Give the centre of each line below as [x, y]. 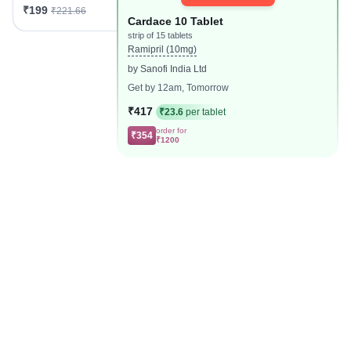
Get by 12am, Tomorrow [179, 88]
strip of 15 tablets [161, 35]
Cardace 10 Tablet [176, 21]
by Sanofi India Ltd [168, 69]
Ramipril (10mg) [163, 49]
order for [172, 130]
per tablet [205, 112]
